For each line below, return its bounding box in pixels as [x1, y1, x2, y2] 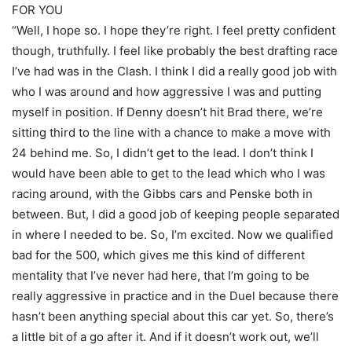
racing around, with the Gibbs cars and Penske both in [12, 186, 313, 201]
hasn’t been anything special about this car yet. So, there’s [12, 309, 334, 324]
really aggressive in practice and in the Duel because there [12, 288, 339, 303]
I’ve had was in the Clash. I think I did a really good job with [12, 64, 337, 79]
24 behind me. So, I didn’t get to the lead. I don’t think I [12, 145, 313, 160]
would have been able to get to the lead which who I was [12, 166, 325, 181]
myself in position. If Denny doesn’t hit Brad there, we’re [12, 104, 323, 119]
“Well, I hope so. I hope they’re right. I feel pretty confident [12, 23, 335, 38]
